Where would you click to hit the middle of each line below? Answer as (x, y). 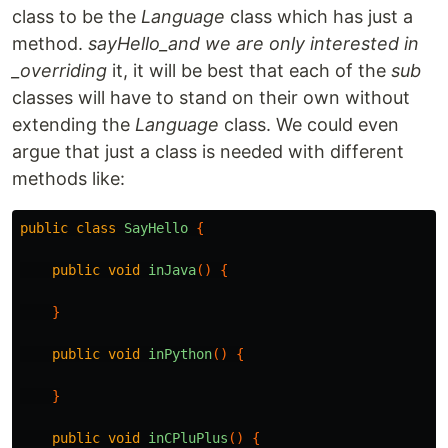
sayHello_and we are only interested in (253, 43)
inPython (180, 354)
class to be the (76, 16)
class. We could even (309, 124)
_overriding (59, 70)
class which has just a (319, 16)
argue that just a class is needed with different (208, 151)
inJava (172, 270)
